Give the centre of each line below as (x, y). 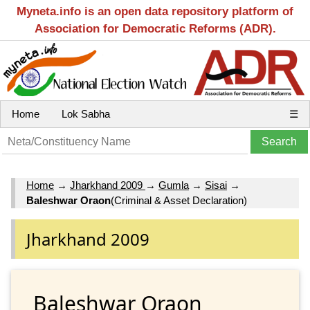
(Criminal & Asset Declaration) (179, 201)
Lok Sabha (86, 114)
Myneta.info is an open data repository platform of (155, 11)
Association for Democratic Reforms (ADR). (155, 29)
